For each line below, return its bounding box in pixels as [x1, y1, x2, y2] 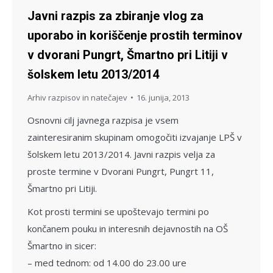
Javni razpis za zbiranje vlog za [27, 8, 204, 23]
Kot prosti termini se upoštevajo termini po [27, 205, 209, 218]
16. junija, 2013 [136, 91, 190, 103]
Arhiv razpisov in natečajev [27, 91, 127, 103]
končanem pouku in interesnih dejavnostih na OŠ [27, 222, 228, 235]
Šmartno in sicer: [27, 239, 96, 252]
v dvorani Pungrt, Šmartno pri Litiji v [27, 47, 228, 62]
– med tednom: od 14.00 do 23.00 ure [27, 256, 186, 269]
